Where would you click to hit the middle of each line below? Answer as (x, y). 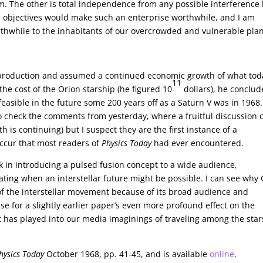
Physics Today (127, 143)
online (222, 254)
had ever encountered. (198, 143)
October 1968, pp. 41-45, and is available (127, 254)
